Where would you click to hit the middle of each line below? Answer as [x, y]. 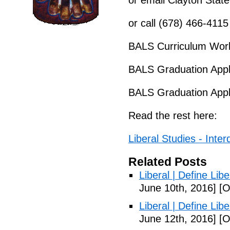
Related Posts [168, 162]
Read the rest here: [173, 116]
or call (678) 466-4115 [178, 23]
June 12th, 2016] [178, 219]
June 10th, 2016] [178, 188]
